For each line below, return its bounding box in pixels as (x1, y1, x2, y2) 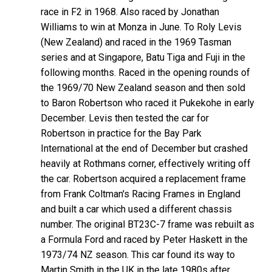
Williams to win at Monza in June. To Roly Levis (41, 21, 242, 33)
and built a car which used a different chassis (41, 203, 233, 215)
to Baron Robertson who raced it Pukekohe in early (41, 97, 255, 109)
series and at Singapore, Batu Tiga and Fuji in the (41, 51, 246, 63)
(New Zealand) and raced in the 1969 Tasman (41, 36, 232, 48)
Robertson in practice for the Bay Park (41, 127, 202, 139)
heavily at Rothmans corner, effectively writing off (41, 157, 251, 169)
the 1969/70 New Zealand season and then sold (41, 81, 246, 93)
